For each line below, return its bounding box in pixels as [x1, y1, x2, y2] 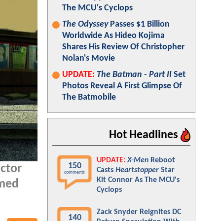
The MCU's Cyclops [62, 3, 133, 13]
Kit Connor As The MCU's [97, 176, 180, 184]
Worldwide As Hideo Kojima [62, 31, 165, 40]
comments [64, 170, 85, 175]
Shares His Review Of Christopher [62, 42, 184, 52]
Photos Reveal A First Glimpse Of [62, 81, 182, 91]
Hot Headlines [109, 129, 181, 141]
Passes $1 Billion [108, 20, 170, 29]
